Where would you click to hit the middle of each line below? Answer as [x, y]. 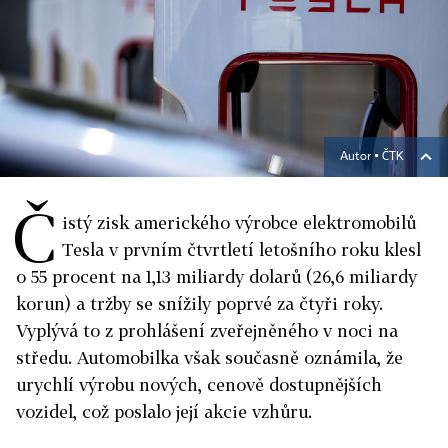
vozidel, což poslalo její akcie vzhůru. [164, 411]
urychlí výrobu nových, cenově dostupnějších [199, 384]
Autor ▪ [361, 157]
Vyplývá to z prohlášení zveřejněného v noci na [207, 330]
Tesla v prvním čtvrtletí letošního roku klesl [241, 249]
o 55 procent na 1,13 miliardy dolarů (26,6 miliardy [216, 276]
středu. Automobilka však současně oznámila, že [209, 357]
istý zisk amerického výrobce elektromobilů [239, 222]
